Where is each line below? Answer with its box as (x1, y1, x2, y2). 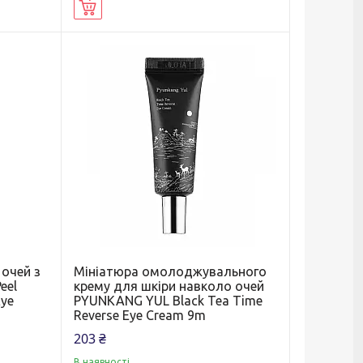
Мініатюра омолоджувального (73, 263, 267, 279)
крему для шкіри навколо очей (73, 278, 264, 293)
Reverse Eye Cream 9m (73, 307, 206, 322)
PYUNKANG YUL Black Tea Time (73, 293, 263, 308)
